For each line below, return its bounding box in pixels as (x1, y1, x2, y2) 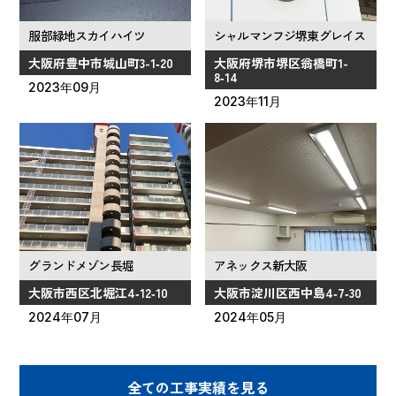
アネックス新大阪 (214, 255, 308, 274)
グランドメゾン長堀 (28, 255, 133, 274)
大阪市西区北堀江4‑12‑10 (28, 283, 169, 301)
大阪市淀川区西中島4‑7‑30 (214, 283, 362, 301)
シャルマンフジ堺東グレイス (214, 26, 366, 44)
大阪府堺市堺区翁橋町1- (214, 53, 349, 72)
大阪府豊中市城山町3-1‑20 (28, 53, 174, 72)
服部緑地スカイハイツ (28, 26, 146, 44)
